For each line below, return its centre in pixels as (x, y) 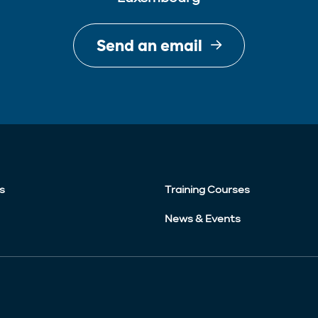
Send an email (149, 45)
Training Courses (207, 190)
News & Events (203, 219)
